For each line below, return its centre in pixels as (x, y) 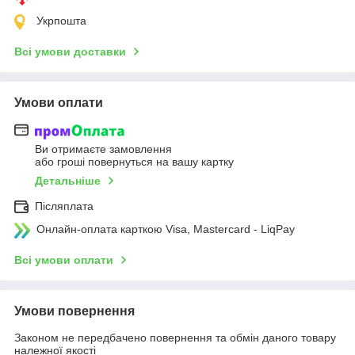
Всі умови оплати (64, 260)
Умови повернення (74, 311)
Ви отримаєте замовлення (103, 149)
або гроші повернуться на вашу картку (134, 161)
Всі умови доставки (70, 52)
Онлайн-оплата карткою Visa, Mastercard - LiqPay (166, 229)
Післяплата (64, 206)
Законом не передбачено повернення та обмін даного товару (175, 337)
